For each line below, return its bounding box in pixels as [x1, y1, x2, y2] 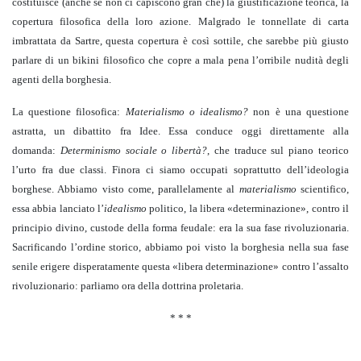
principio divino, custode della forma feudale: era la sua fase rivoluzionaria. [12, 222, 349, 234]
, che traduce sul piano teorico [207, 144, 350, 157]
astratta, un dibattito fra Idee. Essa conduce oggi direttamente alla [12, 125, 349, 138]
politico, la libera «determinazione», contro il [149, 202, 350, 215]
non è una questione [248, 106, 350, 118]
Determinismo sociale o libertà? [60, 144, 208, 157]
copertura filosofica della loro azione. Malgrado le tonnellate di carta [12, 15, 349, 28]
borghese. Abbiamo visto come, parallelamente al [12, 183, 239, 196]
